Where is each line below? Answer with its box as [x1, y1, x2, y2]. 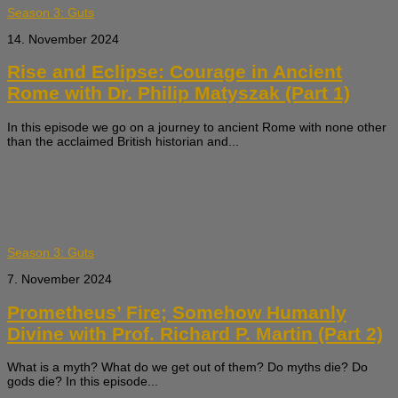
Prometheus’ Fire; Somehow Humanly [7, 301, 346, 322]
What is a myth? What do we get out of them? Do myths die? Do [7, 360, 368, 375]
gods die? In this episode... [7, 374, 158, 389]
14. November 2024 [7, 31, 119, 46]
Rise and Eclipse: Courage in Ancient [7, 61, 342, 83]
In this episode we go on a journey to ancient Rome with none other [7, 119, 386, 134]
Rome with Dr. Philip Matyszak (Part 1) [7, 83, 350, 104]
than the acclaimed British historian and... [7, 133, 239, 148]
